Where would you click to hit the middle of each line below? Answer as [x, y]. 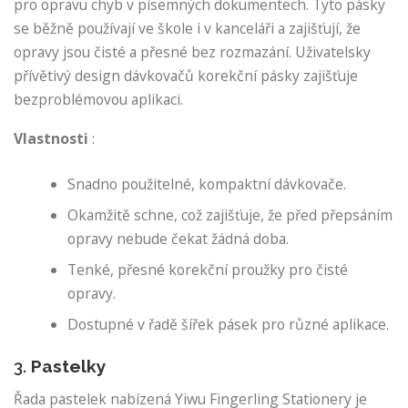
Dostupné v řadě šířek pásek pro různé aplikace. [229, 324]
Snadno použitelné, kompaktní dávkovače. [207, 184]
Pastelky [69, 367]
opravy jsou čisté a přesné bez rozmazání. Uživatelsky [192, 52]
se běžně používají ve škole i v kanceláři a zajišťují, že [187, 28]
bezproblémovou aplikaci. [98, 99]
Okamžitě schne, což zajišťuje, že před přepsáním [230, 214]
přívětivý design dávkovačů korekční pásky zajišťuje [186, 76]
